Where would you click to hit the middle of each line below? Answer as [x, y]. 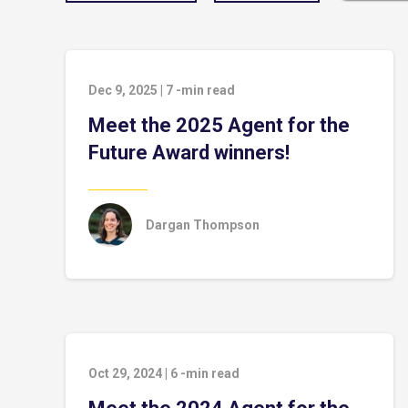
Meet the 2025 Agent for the [219, 125]
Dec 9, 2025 [123, 90]
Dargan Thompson [203, 225]
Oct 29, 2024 [125, 373]
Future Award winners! [189, 153]
